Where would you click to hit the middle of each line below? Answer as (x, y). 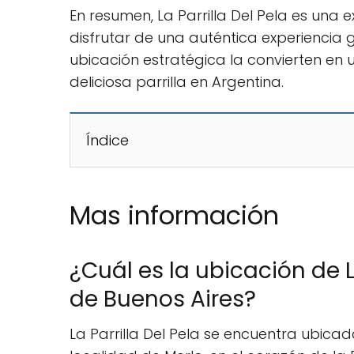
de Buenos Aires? (163, 299)
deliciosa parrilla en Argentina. (177, 81)
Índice (107, 140)
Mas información (174, 215)
